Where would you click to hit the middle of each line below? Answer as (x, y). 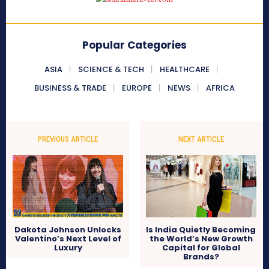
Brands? (201, 257)
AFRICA (220, 88)
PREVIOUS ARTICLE (68, 139)
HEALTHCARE (184, 70)
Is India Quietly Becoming (201, 230)
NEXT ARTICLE (201, 139)
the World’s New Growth (201, 239)
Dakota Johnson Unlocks (68, 230)
